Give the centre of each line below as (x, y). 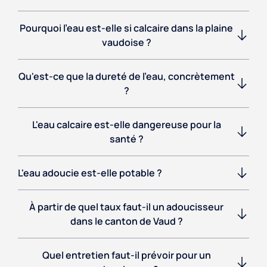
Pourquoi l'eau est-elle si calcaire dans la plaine (126, 28)
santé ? (126, 139)
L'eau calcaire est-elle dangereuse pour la (126, 125)
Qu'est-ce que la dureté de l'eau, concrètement (126, 77)
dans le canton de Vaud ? (126, 221)
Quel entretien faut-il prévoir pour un (126, 255)
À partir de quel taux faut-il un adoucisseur (126, 207)
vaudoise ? (126, 43)
